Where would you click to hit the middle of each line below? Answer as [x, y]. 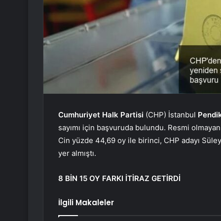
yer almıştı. [77, 153]
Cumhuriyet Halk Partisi [101, 115]
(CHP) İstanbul [171, 115]
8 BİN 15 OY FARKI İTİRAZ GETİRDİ [119, 179]
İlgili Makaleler [86, 203]
